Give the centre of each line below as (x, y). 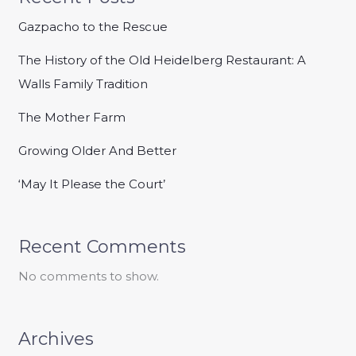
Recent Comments (103, 246)
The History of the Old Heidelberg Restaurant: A (163, 60)
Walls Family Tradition (83, 83)
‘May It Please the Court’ (92, 184)
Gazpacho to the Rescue (93, 26)
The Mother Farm (72, 117)
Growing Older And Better (98, 150)
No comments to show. (89, 276)
